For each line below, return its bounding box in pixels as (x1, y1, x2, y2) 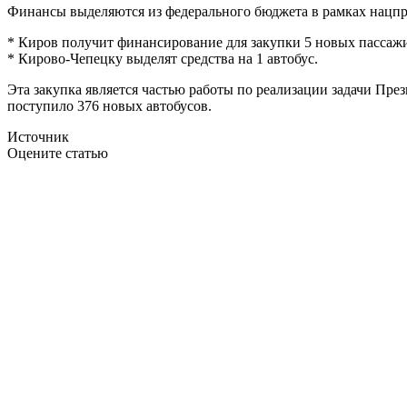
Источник (7, 128, 69, 144)
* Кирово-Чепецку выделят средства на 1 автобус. (7, 50, 318, 66)
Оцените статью (7, 144, 108, 161)
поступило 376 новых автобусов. (7, 97, 212, 114)
